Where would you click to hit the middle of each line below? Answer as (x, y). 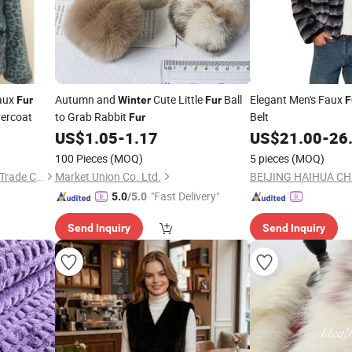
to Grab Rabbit (92, 117)
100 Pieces (81, 158)
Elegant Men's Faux (297, 99)
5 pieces (269, 158)
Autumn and (86, 99)
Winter (134, 100)
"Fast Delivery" (185, 196)
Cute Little (178, 99)
